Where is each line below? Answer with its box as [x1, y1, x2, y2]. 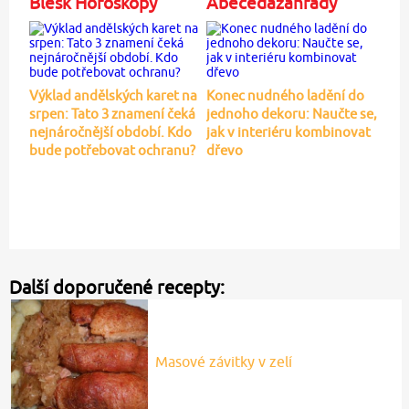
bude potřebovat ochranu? [28, 142, 195, 158]
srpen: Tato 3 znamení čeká [28, 105, 195, 121]
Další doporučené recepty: [9, 276, 225, 298]
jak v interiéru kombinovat [205, 123, 371, 140]
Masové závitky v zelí [154, 352, 292, 370]
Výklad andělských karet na [28, 87, 197, 103]
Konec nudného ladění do [205, 87, 364, 103]
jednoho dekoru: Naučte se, [205, 105, 377, 121]
